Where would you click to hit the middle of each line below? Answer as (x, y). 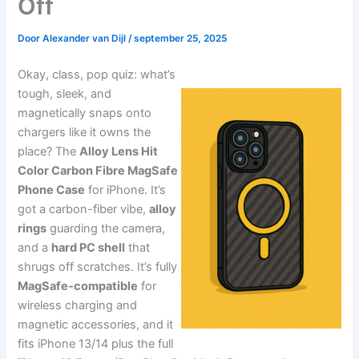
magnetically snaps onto (85, 113)
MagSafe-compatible (78, 286)
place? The (49, 151)
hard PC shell (89, 247)
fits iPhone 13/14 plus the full (96, 343)
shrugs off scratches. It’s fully (98, 266)
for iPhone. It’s (126, 190)
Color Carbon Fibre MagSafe (98, 170)
